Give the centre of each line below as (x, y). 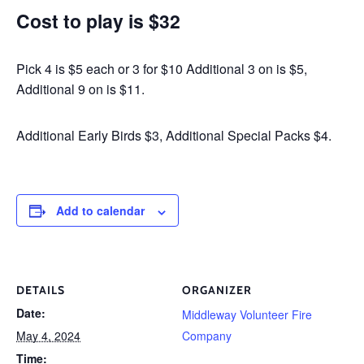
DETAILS (41, 290)
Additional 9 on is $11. (80, 89)
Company (207, 336)
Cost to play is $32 (98, 21)
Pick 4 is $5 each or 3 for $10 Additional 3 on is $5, (162, 69)
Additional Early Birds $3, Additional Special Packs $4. (174, 136)
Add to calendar (100, 211)
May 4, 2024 (48, 336)
